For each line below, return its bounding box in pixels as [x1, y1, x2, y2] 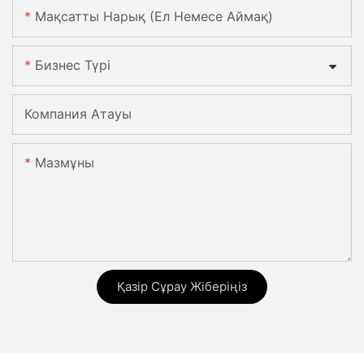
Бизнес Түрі [35, 57, 110, 74]
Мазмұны [35, 154, 94, 171]
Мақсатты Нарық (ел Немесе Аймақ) [35, 8, 273, 25]
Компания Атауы [24, 106, 132, 123]
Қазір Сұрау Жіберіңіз [117, 279, 247, 295]
